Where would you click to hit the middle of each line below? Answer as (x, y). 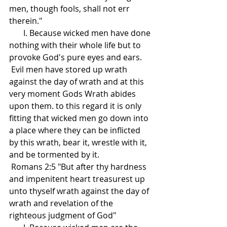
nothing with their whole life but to (76, 45)
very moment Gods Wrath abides (73, 94)
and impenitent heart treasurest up (78, 179)
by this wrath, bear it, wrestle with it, (79, 143)
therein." (26, 21)
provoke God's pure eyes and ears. (75, 58)
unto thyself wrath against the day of (80, 191)
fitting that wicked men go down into (80, 118)
